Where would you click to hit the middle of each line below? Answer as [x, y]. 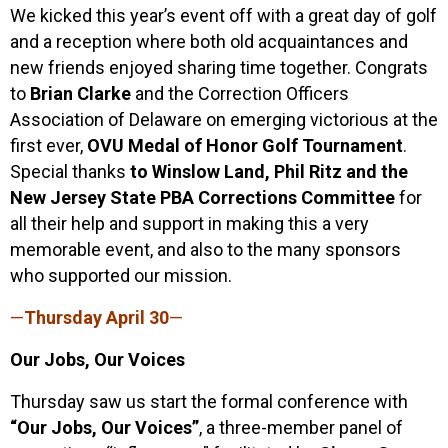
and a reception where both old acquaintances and [209, 41]
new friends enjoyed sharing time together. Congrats [219, 67]
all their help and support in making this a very [189, 223]
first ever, [46, 145]
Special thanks [70, 171]
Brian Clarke [80, 93]
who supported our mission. [121, 275]
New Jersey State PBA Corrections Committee [202, 197]
